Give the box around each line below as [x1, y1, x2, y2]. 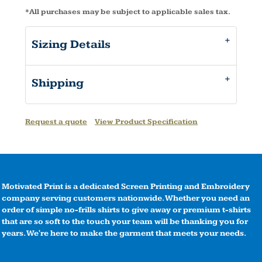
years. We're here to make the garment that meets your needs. [2, 228, 246, 238]
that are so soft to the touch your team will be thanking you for [2, 216, 248, 226]
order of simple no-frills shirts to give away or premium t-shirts [2, 205, 251, 215]
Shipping [32, 76, 84, 90]
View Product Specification [95, 117, 198, 126]
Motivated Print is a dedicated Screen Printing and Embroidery [2, 181, 250, 191]
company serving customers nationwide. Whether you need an [2, 193, 250, 203]
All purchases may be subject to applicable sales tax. [29, 7, 230, 16]
